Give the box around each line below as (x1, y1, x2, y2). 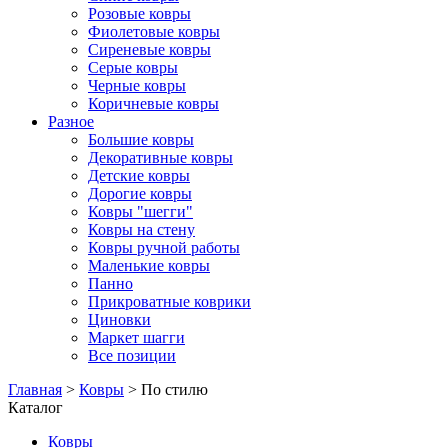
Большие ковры (88, 131, 194, 148)
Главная (8, 381, 62, 398)
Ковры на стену (88, 221, 195, 238)
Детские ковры (88, 167, 190, 184)
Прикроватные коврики (88, 293, 251, 310)
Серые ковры (88, 59, 178, 76)
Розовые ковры (88, 5, 191, 22)
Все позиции (88, 347, 176, 364)
